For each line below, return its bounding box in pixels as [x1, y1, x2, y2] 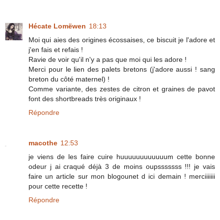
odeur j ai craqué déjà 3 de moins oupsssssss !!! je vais [28, 163, 215, 171]
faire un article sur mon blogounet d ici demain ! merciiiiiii [28, 172, 215, 181]
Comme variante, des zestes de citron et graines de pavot [28, 85, 215, 93]
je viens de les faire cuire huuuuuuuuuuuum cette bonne [28, 153, 215, 161]
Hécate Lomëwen [28, 22, 86, 30]
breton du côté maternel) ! [28, 75, 110, 83]
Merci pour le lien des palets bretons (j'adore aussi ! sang [28, 65, 215, 74]
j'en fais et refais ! [28, 46, 83, 54]
